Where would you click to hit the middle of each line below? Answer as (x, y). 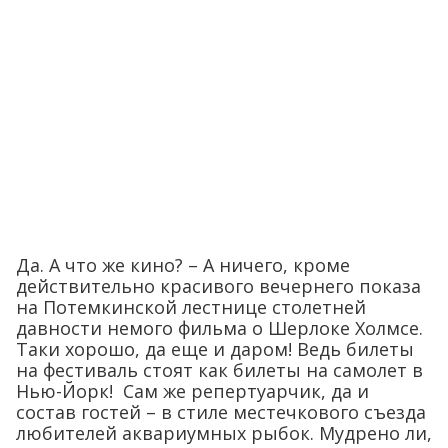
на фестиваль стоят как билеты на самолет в (219, 370)
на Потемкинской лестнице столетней (191, 307)
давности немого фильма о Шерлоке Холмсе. (219, 328)
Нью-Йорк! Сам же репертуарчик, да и (192, 391)
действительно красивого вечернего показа (218, 286)
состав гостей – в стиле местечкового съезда (221, 412)
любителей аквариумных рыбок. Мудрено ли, (224, 433)
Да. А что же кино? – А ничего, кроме (183, 265)
